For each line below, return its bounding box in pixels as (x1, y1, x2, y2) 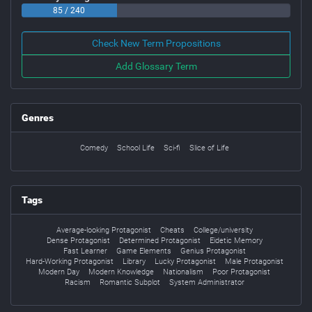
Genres (22, 112, 54, 124)
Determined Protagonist (118, 236, 201, 246)
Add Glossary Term (115, 61, 197, 72)
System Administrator (169, 278, 244, 288)
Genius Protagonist (180, 247, 246, 256)
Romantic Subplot (99, 278, 160, 288)
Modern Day (38, 267, 79, 277)
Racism (64, 278, 91, 288)
